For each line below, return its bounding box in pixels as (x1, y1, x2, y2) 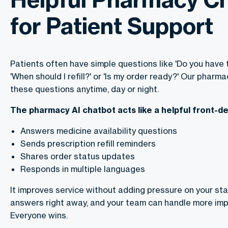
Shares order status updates (20, 151, 135, 162)
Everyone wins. (10, 210, 68, 221)
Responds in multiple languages (20, 164, 145, 175)
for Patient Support (10, 12, 213, 40)
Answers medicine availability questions (20, 126, 177, 136)
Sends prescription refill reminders (20, 138, 156, 149)
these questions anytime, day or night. (10, 84, 159, 95)
